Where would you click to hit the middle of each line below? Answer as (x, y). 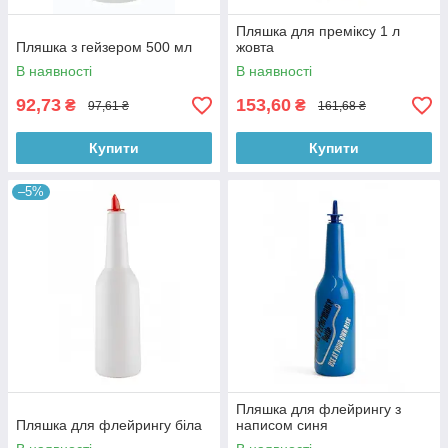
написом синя (282, 425)
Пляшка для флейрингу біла (109, 425)
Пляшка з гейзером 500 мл (104, 47)
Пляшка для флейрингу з (318, 409)
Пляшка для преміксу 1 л (318, 31)
